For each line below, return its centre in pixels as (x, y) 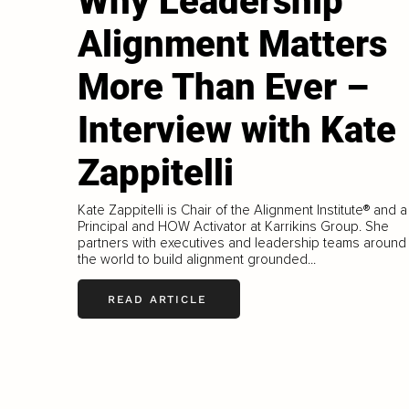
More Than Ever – (223, 88)
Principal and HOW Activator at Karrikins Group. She (233, 227)
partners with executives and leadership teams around (241, 243)
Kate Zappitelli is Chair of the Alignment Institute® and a (242, 210)
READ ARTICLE (157, 299)
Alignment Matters (232, 45)
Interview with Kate (236, 131)
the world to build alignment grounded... (196, 260)
